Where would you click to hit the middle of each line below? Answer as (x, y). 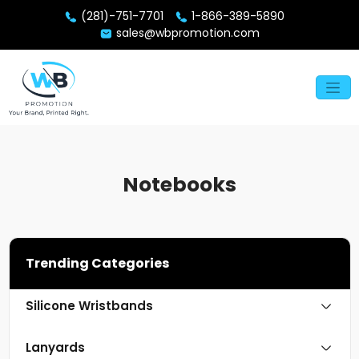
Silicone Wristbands (89, 306)
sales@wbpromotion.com (186, 33)
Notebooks (179, 185)
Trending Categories (97, 264)
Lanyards (55, 348)
